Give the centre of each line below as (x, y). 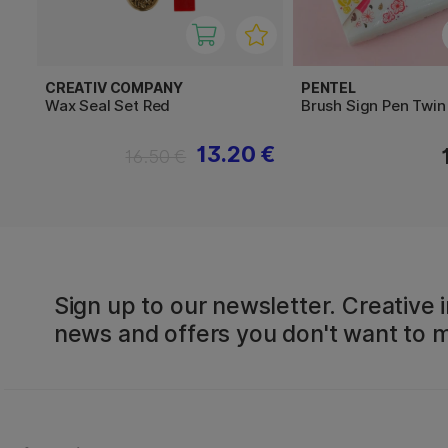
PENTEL (328, 88)
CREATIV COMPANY (114, 88)
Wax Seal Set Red (108, 106)
